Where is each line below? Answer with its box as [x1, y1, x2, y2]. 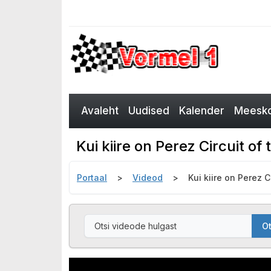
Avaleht [81, 105, 119, 117]
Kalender [179, 105, 224, 117]
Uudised [128, 105, 169, 117]
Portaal [77, 172, 107, 183]
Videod [132, 172, 163, 183]
